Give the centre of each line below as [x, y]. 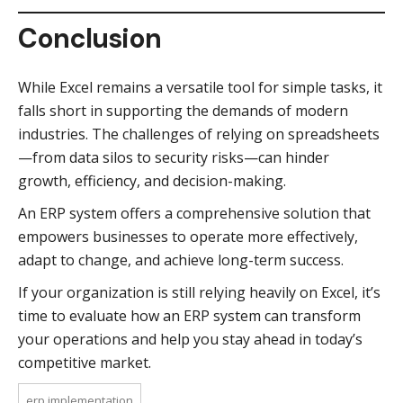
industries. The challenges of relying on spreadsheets [199, 134]
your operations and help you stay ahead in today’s [190, 339]
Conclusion [90, 38]
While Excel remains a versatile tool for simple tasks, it [200, 87]
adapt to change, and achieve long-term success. [181, 260]
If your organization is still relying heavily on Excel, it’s [199, 292]
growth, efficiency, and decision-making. [152, 181]
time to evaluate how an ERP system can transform [189, 316]
